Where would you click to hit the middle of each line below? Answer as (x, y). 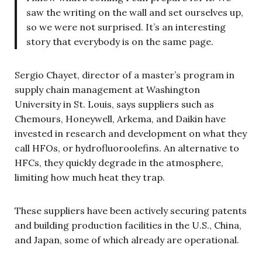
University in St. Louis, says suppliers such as (114, 104)
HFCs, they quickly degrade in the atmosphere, (119, 163)
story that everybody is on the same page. (120, 42)
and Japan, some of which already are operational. (127, 240)
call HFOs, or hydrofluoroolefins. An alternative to (127, 148)
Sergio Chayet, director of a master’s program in (125, 75)
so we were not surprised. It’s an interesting (126, 27)
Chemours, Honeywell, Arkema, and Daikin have (120, 119)
